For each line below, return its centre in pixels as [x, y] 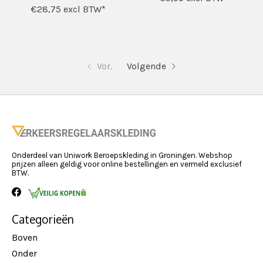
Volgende [147, 66]
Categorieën [43, 220]
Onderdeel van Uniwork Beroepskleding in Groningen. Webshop [122, 156]
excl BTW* [84, 9]
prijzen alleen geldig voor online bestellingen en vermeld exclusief [127, 164]
